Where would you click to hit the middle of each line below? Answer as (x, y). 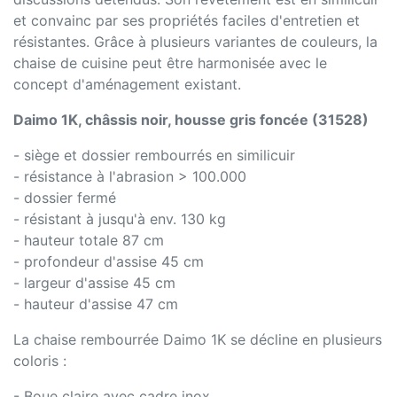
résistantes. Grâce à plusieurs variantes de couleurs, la (195, 41)
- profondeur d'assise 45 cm (109, 261)
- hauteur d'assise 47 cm (96, 304)
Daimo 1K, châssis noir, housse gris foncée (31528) (191, 119)
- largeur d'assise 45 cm (94, 282)
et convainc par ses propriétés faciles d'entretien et (187, 20)
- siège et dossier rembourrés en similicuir (154, 155)
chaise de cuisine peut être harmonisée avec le (170, 62)
